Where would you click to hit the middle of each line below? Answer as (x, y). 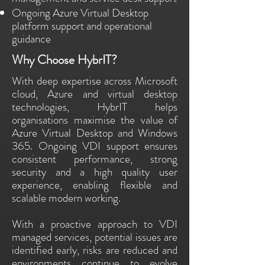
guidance (31, 39)
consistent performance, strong (95, 159)
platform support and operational (82, 26)
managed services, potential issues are (95, 237)
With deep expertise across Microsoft (95, 81)
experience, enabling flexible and (95, 185)
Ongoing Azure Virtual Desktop (80, 13)
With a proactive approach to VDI (95, 224)
